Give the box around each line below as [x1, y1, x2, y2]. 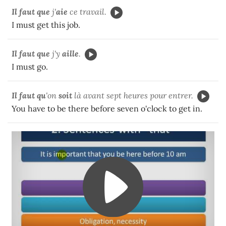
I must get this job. [12, 19, 80, 30]
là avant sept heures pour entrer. [72, 90, 193, 100]
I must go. [12, 61, 48, 72]
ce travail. [68, 6, 106, 17]
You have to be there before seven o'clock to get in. [12, 103, 202, 114]
